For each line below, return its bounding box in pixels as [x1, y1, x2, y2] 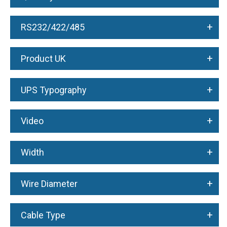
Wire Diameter [20, 178, 78, 189]
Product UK [20, 53, 66, 64]
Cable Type [20, 209, 65, 220]
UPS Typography [20, 84, 87, 95]
